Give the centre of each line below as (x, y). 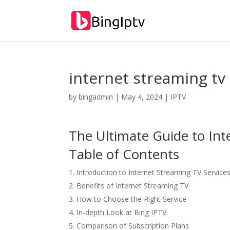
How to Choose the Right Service (132, 199)
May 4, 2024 (142, 97)
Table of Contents (124, 154)
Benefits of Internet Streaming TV (133, 186)
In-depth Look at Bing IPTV (122, 212)
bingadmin (96, 97)
